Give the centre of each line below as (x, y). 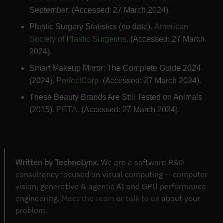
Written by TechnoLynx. (57, 163)
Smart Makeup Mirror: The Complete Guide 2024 (115, 68)
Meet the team (88, 198)
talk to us (143, 198)
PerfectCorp (77, 81)
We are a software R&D (141, 163)
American (171, 27)
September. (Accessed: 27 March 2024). (100, 10)
